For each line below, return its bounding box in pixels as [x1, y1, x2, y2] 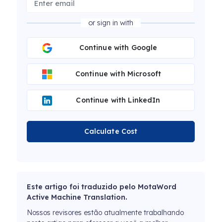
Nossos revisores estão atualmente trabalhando [27, 208, 184, 218]
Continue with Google [79, 43, 158, 53]
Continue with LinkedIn [76, 96, 161, 105]
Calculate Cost [84, 127, 138, 136]
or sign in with [88, 18, 133, 28]
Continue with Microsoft [75, 69, 162, 79]
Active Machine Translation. [27, 193, 127, 202]
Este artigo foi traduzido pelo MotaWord [27, 182, 176, 192]
